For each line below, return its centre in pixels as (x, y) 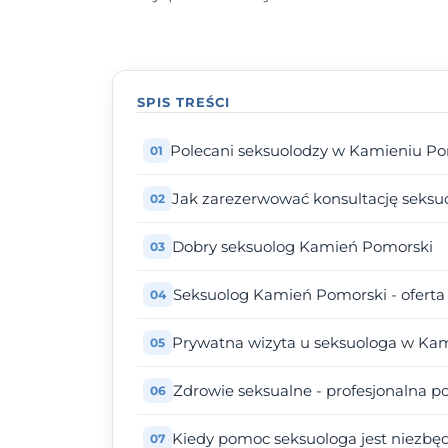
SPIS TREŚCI (184, 102)
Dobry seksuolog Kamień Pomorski (302, 247)
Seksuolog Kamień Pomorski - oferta (309, 295)
